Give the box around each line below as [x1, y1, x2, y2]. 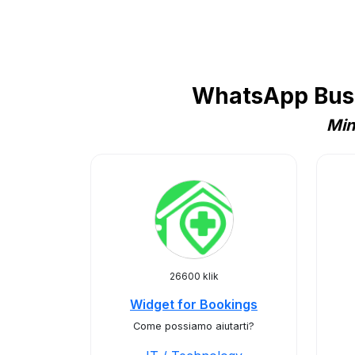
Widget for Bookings [130, 296, 258, 312]
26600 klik [169, 270, 219, 282]
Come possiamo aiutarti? [133, 320, 254, 332]
